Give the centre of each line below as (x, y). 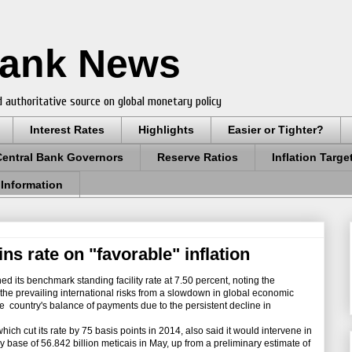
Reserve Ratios (198, 158)
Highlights (166, 130)
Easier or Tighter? (276, 130)
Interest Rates (67, 130)
